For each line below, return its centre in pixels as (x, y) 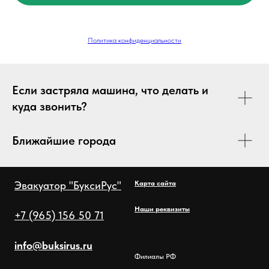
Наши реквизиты (162, 209)
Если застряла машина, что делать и (110, 90)
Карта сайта (155, 183)
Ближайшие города (64, 140)
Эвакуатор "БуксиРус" (68, 185)
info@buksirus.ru (53, 245)
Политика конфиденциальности (134, 40)
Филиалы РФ (155, 256)
